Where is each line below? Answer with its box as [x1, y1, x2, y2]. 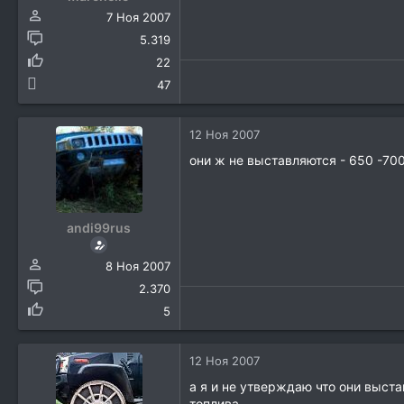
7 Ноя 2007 [106, 10, 170, 25]
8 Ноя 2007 [106, 259, 170, 274]
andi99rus [67, 220, 131, 236]
